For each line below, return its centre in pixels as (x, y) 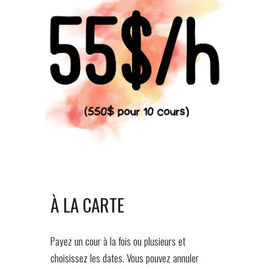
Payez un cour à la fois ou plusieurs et (118, 241)
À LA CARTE (88, 205)
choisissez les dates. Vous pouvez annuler (125, 258)
